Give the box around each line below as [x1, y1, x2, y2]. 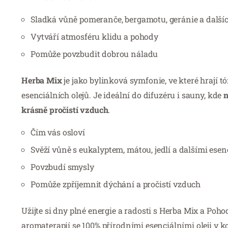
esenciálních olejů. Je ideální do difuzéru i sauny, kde [21, 89, 224, 100]
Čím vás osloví [31, 126, 85, 137]
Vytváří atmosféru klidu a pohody [31, 31, 158, 42]
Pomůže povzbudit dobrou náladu [31, 48, 158, 59]
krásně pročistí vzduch [21, 104, 108, 115]
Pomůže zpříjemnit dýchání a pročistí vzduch [31, 178, 201, 189]
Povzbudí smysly [31, 161, 94, 172]
